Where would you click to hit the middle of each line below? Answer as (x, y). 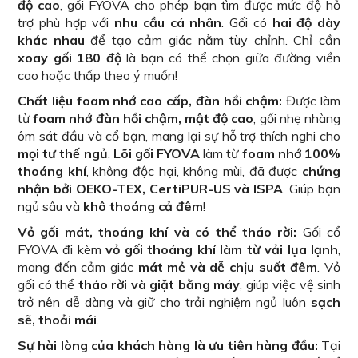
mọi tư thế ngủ (63, 153)
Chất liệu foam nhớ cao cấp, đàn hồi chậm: (150, 100)
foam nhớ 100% (291, 153)
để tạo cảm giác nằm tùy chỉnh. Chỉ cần (213, 40)
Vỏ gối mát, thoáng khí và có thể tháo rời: (157, 231)
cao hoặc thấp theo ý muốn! (97, 75)
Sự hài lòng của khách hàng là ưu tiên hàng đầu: (168, 345)
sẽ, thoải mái (57, 319)
